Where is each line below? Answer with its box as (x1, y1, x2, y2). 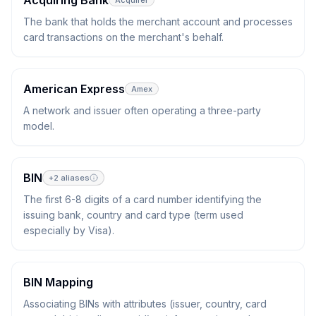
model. (23, 120, 54, 132)
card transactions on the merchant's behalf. (23, 31, 224, 43)
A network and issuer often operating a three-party (23, 104, 261, 116)
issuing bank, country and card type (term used (23, 209, 243, 221)
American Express (23, 82, 125, 96)
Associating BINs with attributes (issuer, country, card (23, 298, 267, 310)
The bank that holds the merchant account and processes (23, 16, 293, 28)
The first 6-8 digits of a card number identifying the (23, 193, 262, 205)
